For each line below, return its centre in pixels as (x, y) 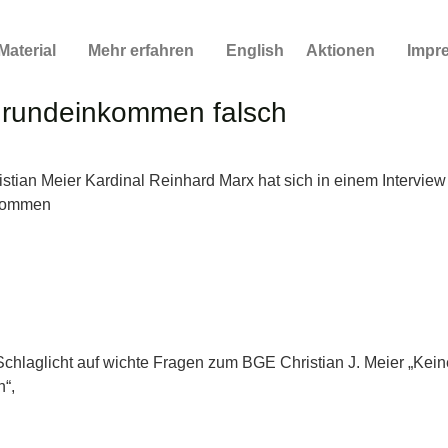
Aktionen (341, 50)
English (255, 50)
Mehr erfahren (141, 50)
